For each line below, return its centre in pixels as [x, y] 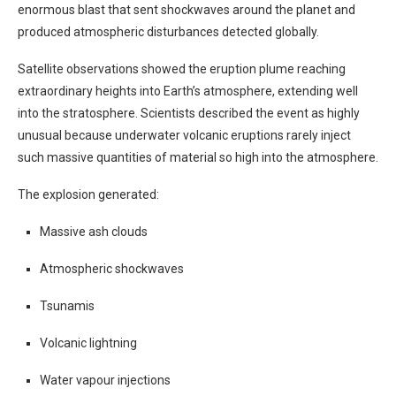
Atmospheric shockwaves [112, 269]
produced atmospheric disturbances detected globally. [168, 32]
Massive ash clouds [94, 232]
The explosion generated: [88, 194]
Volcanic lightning [88, 343]
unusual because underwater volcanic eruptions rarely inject [184, 135]
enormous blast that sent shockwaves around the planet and [187, 10]
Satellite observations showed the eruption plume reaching [182, 69]
